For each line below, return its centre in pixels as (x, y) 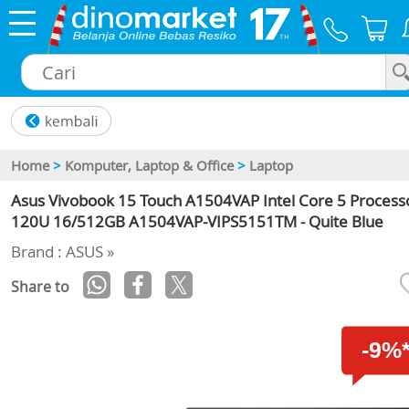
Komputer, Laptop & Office (149, 166)
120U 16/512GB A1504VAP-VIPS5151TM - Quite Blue (197, 222)
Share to (40, 287)
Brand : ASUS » (63, 252)
